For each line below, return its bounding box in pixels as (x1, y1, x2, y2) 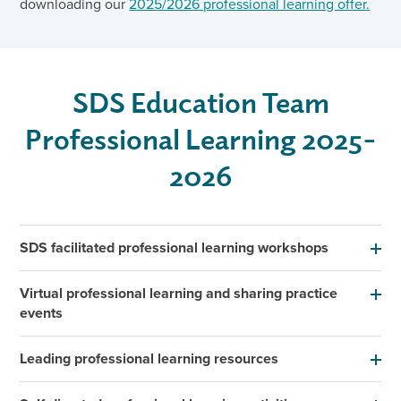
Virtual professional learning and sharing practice (20, 282, 338, 303)
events (20, 302, 64, 323)
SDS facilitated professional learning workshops (20, 236, 329, 258)
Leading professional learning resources (20, 347, 279, 369)
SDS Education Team (72, 82, 329, 119)
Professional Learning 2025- (24, 119, 377, 156)
